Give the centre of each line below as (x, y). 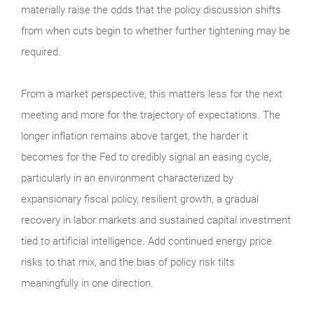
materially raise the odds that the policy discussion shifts (151, 9)
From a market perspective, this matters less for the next (152, 94)
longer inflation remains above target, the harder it (135, 136)
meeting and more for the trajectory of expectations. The (151, 115)
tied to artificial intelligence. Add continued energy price (146, 241)
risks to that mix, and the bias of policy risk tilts (128, 262)
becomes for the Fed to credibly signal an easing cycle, (146, 157)
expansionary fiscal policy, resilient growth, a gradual (140, 199)
